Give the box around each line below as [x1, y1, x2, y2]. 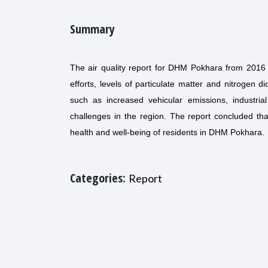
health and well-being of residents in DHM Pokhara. [70, 127, 264, 137]
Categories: [70, 170, 129, 186]
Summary [70, 21, 115, 37]
